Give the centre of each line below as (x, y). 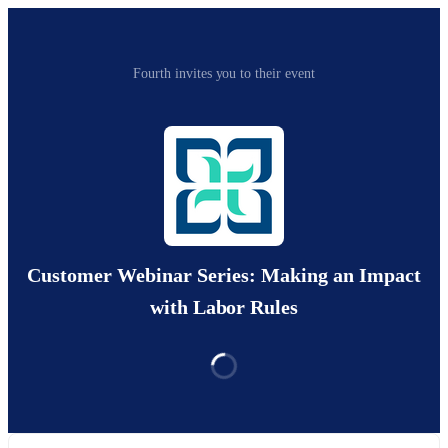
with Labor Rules (224, 307)
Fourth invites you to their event (224, 73)
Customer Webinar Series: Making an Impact (224, 275)
